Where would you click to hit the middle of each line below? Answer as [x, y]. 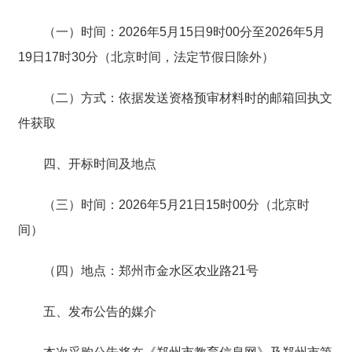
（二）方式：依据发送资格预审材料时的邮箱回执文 [187, 97]
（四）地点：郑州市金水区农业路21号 [150, 270]
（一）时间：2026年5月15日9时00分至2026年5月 [184, 31]
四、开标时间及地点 [99, 163]
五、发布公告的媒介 [99, 311]
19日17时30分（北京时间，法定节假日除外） [146, 57]
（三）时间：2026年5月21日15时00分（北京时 [176, 204]
